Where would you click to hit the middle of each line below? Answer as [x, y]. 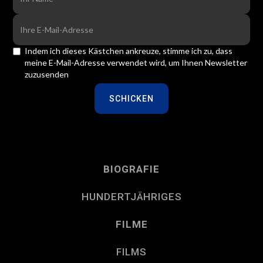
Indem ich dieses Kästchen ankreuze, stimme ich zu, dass [129, 51]
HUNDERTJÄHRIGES [131, 197]
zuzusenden [47, 75]
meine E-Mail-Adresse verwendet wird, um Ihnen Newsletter [136, 63]
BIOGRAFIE [131, 169]
